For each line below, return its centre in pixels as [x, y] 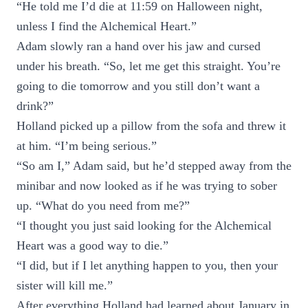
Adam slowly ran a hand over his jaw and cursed [139, 46]
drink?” [35, 106]
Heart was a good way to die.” [92, 245]
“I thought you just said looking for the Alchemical [144, 225]
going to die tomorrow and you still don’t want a [138, 86]
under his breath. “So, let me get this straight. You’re [148, 66]
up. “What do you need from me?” [103, 206]
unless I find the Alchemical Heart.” [107, 26]
